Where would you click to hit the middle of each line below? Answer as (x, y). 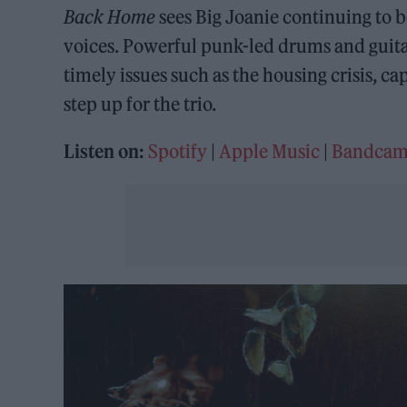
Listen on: (104, 151)
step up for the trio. (140, 104)
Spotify (178, 151)
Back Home (110, 16)
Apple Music (270, 151)
